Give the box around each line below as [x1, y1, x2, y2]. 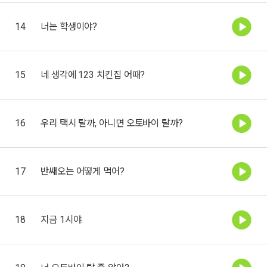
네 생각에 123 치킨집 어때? [41, 69, 145, 80]
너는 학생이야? [41, 20, 98, 32]
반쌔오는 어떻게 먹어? [41, 165, 125, 177]
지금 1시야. [41, 213, 83, 225]
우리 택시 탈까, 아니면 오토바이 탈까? [41, 117, 183, 129]
